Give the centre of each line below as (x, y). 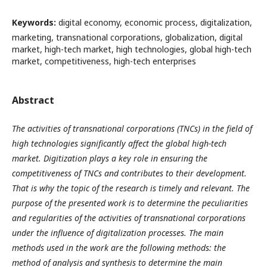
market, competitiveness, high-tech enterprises (104, 61)
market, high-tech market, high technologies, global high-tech (132, 49)
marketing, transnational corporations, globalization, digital (127, 37)
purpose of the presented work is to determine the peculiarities (130, 203)
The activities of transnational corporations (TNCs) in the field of (132, 128)
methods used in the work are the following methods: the (119, 248)
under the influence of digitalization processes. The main (118, 233)
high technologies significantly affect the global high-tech (119, 143)
